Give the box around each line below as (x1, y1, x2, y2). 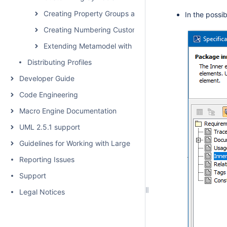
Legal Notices (19, 187, 65, 196)
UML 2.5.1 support (19, 123, 80, 131)
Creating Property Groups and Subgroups (44, 9, 182, 18)
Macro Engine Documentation (19, 106, 117, 115)
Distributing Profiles (27, 58, 92, 66)
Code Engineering (19, 90, 78, 99)
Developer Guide (19, 74, 74, 83)
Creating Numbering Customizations (44, 25, 164, 34)
